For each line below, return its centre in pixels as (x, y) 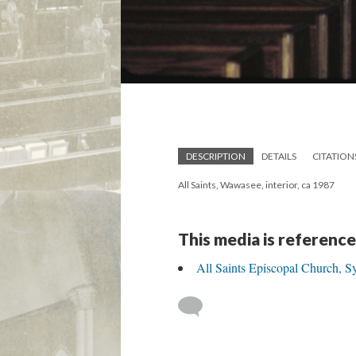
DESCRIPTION (216, 156)
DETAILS (279, 156)
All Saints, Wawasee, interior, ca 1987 (256, 184)
